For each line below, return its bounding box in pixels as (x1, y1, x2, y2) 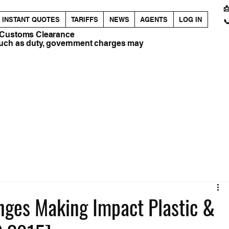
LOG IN (179, 15, 202, 24)
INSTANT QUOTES (2, 15, 60, 24)
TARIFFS (71, 15, 99, 24)
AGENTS (140, 15, 168, 24)
